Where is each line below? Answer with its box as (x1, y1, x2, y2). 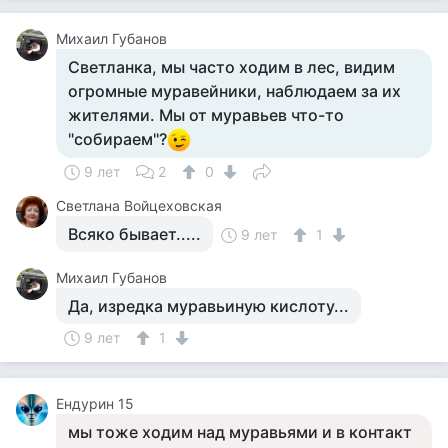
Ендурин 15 (56, 395, 134, 412)
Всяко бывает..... (68, 224, 201, 244)
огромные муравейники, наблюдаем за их (68, 81, 401, 101)
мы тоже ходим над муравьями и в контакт (68, 422, 412, 442)
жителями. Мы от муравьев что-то (68, 105, 344, 125)
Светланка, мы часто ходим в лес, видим (68, 57, 395, 77)
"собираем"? (68, 129, 167, 149)
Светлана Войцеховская (56, 197, 222, 214)
